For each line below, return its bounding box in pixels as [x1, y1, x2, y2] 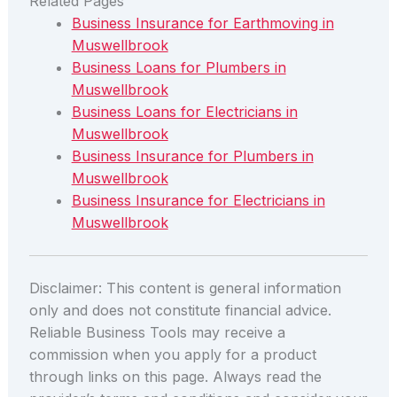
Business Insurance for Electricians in [71, 191, 325, 210]
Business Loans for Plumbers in [71, 58, 286, 77]
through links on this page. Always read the [28, 368, 322, 386]
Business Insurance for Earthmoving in [71, 14, 334, 33]
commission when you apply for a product [28, 346, 316, 364]
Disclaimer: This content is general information [28, 279, 341, 298]
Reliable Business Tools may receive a [28, 323, 285, 342]
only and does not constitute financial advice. [28, 301, 331, 320]
